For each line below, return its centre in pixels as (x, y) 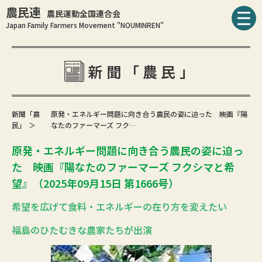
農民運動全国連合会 (84, 13)
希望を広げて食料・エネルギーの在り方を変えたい (119, 206)
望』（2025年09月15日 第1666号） (95, 183)
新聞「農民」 (143, 71)
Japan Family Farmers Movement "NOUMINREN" (85, 25)
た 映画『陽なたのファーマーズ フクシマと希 (123, 167)
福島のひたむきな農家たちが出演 (82, 230)
